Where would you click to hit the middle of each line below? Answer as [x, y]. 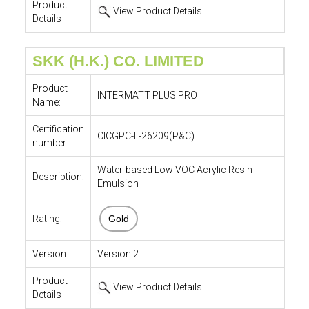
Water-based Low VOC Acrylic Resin [175, 170]
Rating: [47, 219]
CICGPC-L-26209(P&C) [146, 136]
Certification [58, 129]
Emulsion [118, 183]
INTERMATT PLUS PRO [147, 95]
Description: [58, 177]
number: [50, 143]
